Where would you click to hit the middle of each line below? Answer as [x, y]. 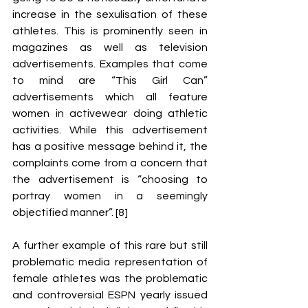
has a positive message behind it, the [110, 146]
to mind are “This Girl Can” [110, 80]
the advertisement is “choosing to [110, 179]
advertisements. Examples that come [110, 64]
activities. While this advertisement [110, 130]
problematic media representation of [110, 262]
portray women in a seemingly [110, 196]
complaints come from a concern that [110, 163]
